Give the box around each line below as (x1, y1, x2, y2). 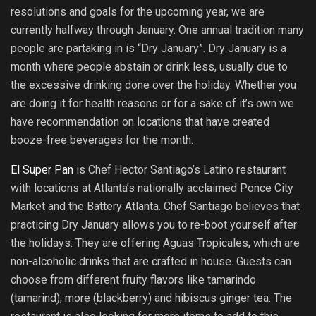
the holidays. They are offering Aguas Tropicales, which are (11, 236, 300, 250)
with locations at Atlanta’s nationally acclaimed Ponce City (11, 181, 293, 195)
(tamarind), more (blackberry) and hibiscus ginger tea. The (11, 291, 292, 305)
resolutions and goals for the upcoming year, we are (11, 4, 265, 18)
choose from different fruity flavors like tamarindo (11, 272, 256, 286)
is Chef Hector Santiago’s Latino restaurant (73, 162, 286, 176)
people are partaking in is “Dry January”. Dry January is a (11, 41, 286, 55)
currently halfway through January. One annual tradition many (11, 23, 304, 37)
